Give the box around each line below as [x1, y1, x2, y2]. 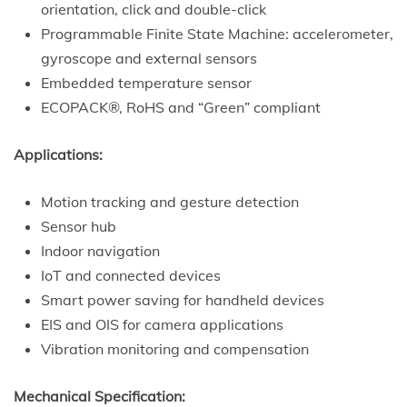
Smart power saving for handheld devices [41, 290, 324, 309]
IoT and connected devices [41, 265, 221, 284]
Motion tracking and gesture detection [41, 192, 299, 211]
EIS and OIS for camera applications [41, 314, 283, 333]
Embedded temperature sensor [41, 73, 252, 92]
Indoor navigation [41, 241, 160, 260]
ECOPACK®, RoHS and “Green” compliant [41, 97, 321, 116]
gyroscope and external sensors [41, 48, 257, 67]
